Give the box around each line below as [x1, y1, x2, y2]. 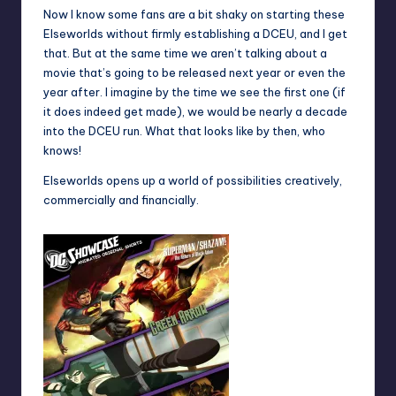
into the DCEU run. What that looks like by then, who [43, 124, 325, 139]
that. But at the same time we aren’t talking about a [43, 46, 327, 61]
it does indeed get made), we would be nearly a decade [43, 104, 347, 119]
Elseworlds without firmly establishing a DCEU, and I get [43, 27, 347, 42]
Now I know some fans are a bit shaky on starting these [43, 7, 345, 22]
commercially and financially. [43, 193, 199, 208]
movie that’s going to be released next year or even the [43, 65, 346, 80]
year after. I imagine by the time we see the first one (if [43, 85, 346, 100]
